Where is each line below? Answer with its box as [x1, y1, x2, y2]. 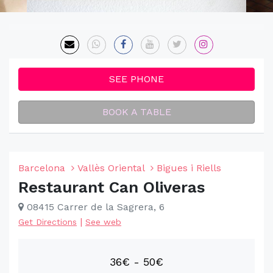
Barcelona [18, 162, 65, 174]
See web [85, 217, 121, 227]
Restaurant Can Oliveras [18, 178, 205, 196]
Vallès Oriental [77, 162, 144, 174]
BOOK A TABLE [102, 106, 171, 118]
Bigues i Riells [157, 162, 221, 174]
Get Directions [18, 217, 77, 227]
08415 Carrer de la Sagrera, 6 [24, 201, 165, 213]
